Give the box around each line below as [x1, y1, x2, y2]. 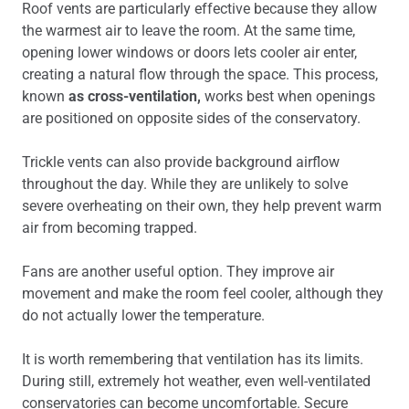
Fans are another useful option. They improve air [22, 263, 334, 280]
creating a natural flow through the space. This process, [22, 66, 378, 83]
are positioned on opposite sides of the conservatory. [22, 110, 361, 127]
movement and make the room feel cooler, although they [22, 285, 383, 302]
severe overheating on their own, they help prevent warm [22, 197, 382, 215]
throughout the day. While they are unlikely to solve [22, 175, 348, 193]
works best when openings [204, 88, 375, 105]
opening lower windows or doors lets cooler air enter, [22, 44, 357, 61]
